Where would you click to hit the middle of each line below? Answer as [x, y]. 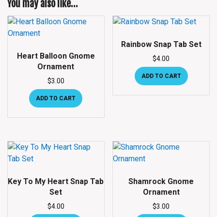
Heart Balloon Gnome [56, 56]
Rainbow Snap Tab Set [161, 44]
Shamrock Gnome [161, 181]
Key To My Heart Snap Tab [56, 181]
